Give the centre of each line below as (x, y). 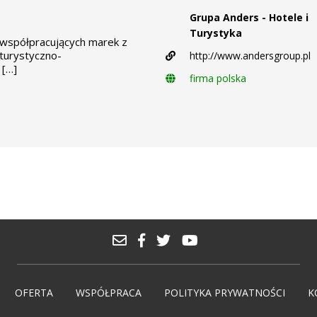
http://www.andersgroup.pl (250, 56)
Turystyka (216, 33)
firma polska (218, 79)
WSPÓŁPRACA (109, 293)
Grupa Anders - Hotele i (249, 18)
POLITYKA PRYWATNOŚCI (225, 293)
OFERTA (34, 293)
